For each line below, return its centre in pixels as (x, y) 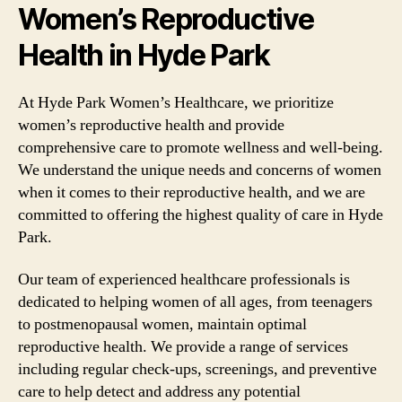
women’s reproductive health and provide (151, 125)
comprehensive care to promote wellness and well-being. (201, 147)
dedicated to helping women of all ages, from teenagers (195, 302)
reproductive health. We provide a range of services (183, 347)
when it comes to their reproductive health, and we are (192, 192)
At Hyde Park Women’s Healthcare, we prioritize (176, 102)
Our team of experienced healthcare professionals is (184, 280)
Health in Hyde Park (144, 55)
